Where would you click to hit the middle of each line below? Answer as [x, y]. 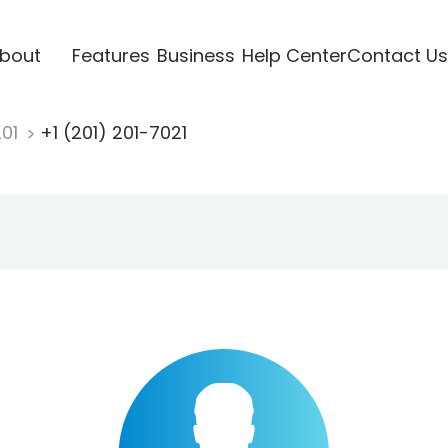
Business [195, 55]
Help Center [294, 55]
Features [110, 55]
